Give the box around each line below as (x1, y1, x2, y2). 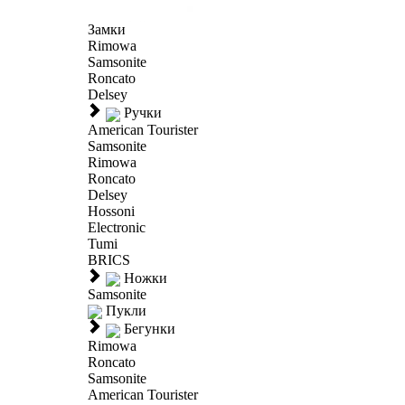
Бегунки (124, 321, 175, 337)
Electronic (88, 219, 146, 235)
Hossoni (88, 202, 135, 219)
